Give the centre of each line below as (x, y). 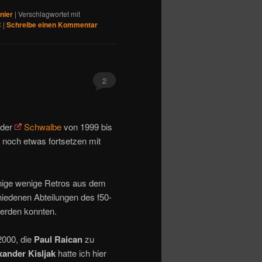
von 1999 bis (87, 126)
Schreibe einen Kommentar (52, 24)
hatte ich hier (81, 253)
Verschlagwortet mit (49, 13)
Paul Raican (58, 239)
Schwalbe (43, 126)
